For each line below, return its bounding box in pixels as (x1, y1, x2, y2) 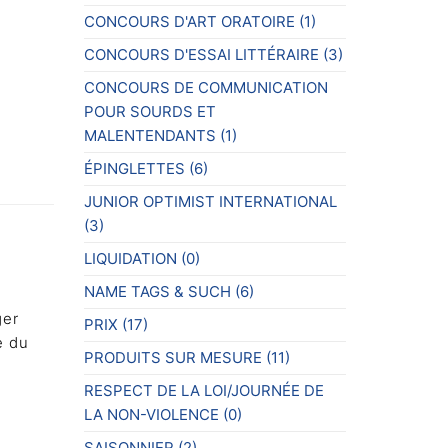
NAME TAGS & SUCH (83, 281, 231, 301)
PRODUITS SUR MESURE (83, 347, 262, 367)
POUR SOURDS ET (83, 101, 216, 121)
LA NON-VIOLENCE (83, 404, 219, 424)
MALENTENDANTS (83, 125, 216, 145)
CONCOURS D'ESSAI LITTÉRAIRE (83, 44, 319, 64)
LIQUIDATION (83, 248, 177, 268)
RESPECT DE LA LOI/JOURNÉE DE (83, 380, 324, 400)
